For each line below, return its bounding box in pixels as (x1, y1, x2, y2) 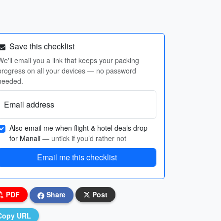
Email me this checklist (37, 151, 117, 163)
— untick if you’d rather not (42, 133, 126, 143)
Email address (4, 99, 54, 110)
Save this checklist (7, 40, 74, 52)
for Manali (9, 133, 42, 143)
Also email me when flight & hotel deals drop (9, 123, 147, 133)
